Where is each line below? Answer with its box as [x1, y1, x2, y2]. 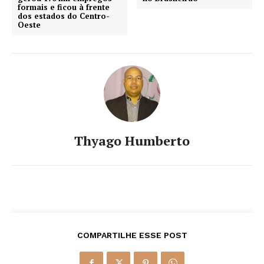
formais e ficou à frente [18, 1, 110, 12]
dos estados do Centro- [18, 10, 110, 21]
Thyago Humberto [74, 131, 190, 149]
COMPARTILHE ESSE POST [77, 230, 187, 240]
